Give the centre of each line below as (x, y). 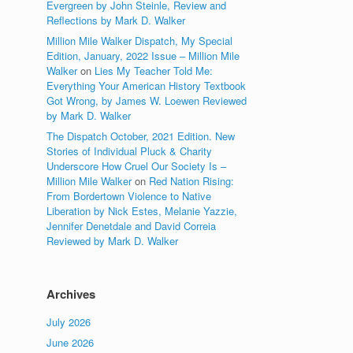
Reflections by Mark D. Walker (116, 20)
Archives (71, 294)
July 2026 (69, 322)
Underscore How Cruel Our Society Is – (137, 166)
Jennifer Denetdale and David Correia (132, 226)
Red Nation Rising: (192, 181)
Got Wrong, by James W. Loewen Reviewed (147, 100)
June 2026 (71, 342)
